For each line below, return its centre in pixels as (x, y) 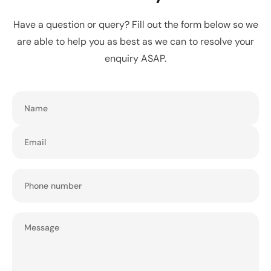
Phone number (44, 176)
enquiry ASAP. (135, 59)
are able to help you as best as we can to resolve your (135, 42)
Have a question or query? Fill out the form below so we (135, 25)
